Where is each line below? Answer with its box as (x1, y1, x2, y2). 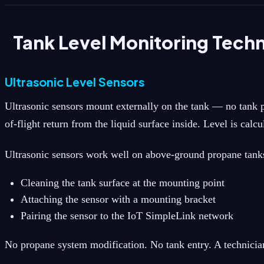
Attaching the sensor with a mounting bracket (21, 193, 216, 205)
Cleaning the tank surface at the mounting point (21, 176, 225, 189)
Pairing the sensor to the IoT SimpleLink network (21, 210, 233, 222)
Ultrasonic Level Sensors (5, 74, 144, 90)
